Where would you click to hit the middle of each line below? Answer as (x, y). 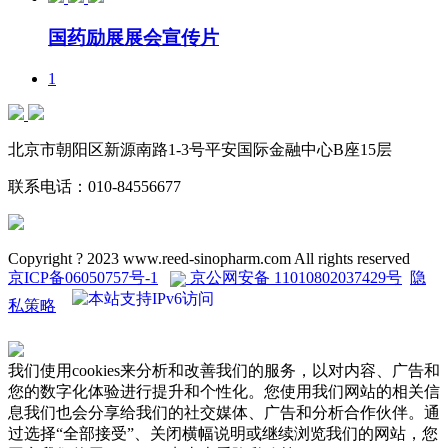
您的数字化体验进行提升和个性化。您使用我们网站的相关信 (224, 392)
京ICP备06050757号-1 (83, 278)
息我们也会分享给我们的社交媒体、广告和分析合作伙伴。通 (224, 413)
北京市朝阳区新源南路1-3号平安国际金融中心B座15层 (200, 150)
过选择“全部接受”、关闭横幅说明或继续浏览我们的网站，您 (223, 434)
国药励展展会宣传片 (133, 38)
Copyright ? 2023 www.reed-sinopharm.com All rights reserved (215, 259)
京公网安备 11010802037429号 (294, 278)
